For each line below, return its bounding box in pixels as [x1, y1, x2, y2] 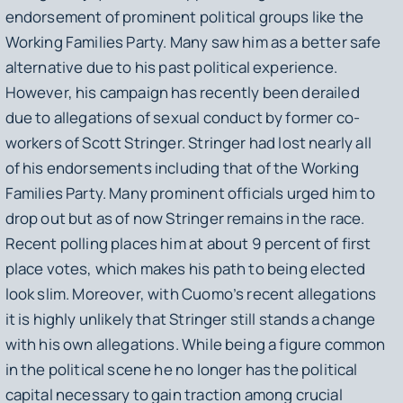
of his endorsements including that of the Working [4, 157, 359, 178]
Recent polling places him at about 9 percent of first [4, 232, 372, 254]
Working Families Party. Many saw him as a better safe [4, 31, 381, 52]
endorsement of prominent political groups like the [4, 5, 364, 27]
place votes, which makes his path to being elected [4, 257, 366, 279]
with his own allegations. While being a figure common [4, 333, 386, 354]
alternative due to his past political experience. [4, 56, 337, 77]
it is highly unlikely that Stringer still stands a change [4, 308, 376, 329]
